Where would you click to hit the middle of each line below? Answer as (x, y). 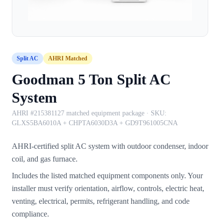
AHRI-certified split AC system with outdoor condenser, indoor (110, 146)
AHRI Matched (68, 58)
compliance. (30, 214)
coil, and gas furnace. (45, 159)
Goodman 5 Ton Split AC (91, 79)
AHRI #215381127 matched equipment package (78, 113)
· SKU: (155, 113)
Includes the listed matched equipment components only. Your (107, 175)
